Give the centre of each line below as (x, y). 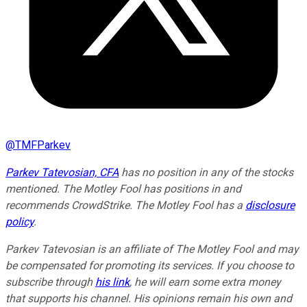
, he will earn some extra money (205, 282)
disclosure (270, 206)
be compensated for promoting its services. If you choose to (150, 266)
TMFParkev (43, 145)
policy (20, 222)
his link (112, 282)
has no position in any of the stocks (206, 173)
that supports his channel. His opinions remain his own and (149, 299)
